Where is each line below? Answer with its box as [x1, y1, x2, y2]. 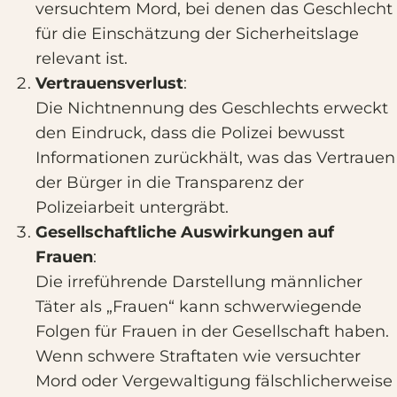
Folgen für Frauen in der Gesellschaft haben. [35, 322, 389, 341]
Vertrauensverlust [35, 74, 183, 93]
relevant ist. [35, 49, 128, 68]
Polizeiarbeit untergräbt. [35, 198, 229, 217]
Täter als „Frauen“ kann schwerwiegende [35, 297, 362, 316]
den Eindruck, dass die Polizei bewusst [35, 123, 345, 143]
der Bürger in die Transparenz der [35, 173, 304, 192]
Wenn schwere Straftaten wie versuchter [35, 346, 361, 366]
